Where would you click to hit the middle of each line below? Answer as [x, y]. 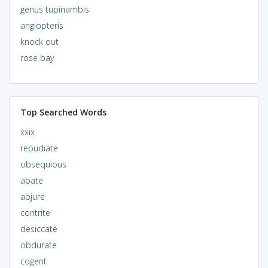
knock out [39, 41]
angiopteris [42, 25]
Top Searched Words [63, 112]
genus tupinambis [54, 9]
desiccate [39, 229]
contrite [35, 212]
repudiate [39, 148]
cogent [33, 261]
